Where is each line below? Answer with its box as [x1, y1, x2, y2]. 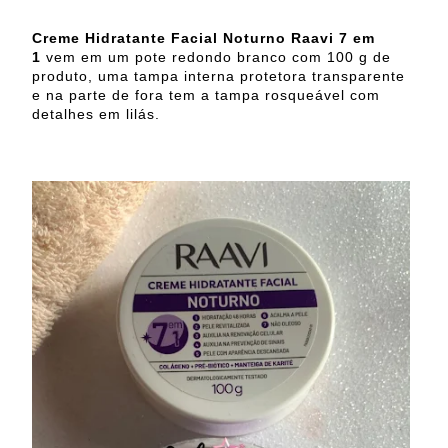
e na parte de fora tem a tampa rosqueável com [32, 87, 380, 104]
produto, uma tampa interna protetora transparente [32, 68, 405, 85]
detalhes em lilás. [32, 106, 160, 123]
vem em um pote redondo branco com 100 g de [41, 49, 391, 66]
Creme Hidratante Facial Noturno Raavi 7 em [32, 30, 375, 47]
